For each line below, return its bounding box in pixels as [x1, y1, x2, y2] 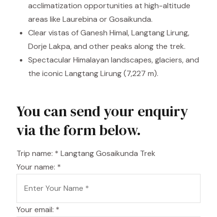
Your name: [16, 162, 57, 172]
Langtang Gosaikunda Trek [61, 148, 155, 158]
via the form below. [16, 120, 141, 140]
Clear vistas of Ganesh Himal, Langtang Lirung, [28, 28, 189, 38]
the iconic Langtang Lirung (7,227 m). [28, 68, 158, 78]
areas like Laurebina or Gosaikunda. [28, 14, 153, 24]
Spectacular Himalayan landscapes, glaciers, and [28, 55, 199, 65]
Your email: [16, 204, 56, 215]
